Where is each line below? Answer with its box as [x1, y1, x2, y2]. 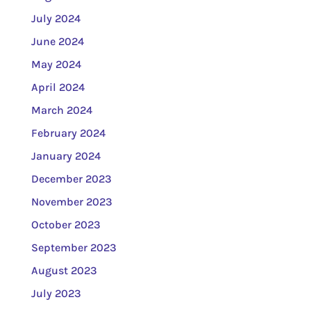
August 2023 [31, 263, 97, 277]
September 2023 [31, 240, 117, 254]
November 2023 [31, 194, 112, 208]
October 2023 [31, 217, 101, 231]
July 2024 [31, 11, 81, 25]
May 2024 [31, 57, 81, 71]
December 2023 [31, 171, 112, 185]
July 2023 [31, 286, 81, 300]
